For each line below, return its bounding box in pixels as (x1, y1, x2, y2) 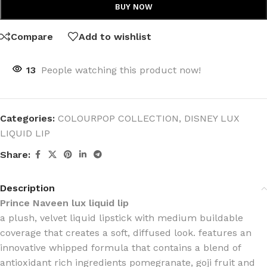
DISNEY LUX (184, 113, 240, 124)
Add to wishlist (79, 30, 151, 42)
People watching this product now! (41, 64, 201, 76)
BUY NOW (114, 2, 153, 11)
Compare (11, 30, 53, 42)
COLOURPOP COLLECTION (58, 113, 179, 124)
